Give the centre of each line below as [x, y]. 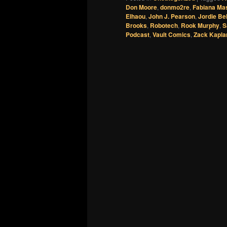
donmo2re [175, 7]
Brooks [136, 25]
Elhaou [136, 16]
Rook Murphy [200, 25]
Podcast [138, 34]
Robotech [164, 25]
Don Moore [141, 7]
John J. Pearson [172, 16]
